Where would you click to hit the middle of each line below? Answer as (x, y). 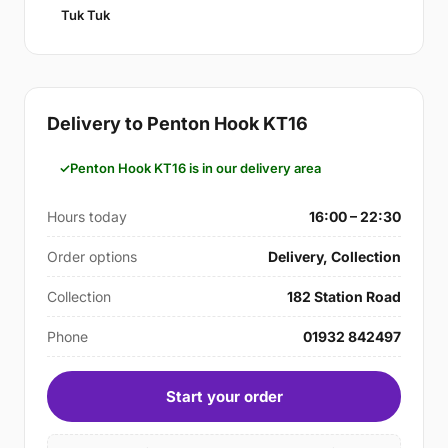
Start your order (224, 396)
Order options (92, 256)
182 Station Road (344, 296)
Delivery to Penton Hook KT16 (177, 123)
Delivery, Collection (334, 256)
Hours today (87, 216)
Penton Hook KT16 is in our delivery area (195, 168)
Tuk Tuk (85, 15)
